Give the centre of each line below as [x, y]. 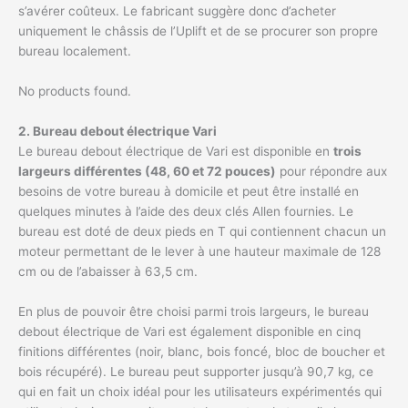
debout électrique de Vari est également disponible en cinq [189, 331]
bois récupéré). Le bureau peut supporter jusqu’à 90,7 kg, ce [196, 371]
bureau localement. [75, 51]
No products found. [75, 92]
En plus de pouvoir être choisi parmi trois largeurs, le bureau [194, 311]
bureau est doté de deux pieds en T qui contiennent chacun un [202, 231]
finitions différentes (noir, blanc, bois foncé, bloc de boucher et [202, 351]
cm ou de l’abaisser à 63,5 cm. [108, 271]
